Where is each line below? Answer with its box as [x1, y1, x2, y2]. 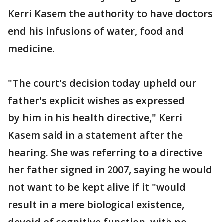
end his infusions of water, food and [8, 24, 184, 38]
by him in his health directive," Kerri [8, 111, 182, 124]
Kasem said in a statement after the [8, 128, 183, 142]
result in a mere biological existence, [8, 197, 184, 211]
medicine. [8, 41, 55, 55]
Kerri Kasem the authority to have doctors [8, 6, 213, 20]
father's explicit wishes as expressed [8, 93, 185, 107]
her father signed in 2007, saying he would [8, 163, 212, 176]
